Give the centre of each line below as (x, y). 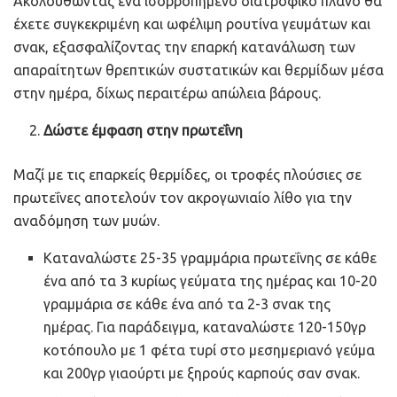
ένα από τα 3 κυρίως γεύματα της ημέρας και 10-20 (210, 280)
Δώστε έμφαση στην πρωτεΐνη (144, 130)
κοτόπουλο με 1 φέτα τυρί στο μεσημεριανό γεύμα (210, 350)
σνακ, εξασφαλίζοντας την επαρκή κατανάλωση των (184, 47)
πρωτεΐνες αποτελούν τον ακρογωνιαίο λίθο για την (183, 197)
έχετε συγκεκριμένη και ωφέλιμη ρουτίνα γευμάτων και (192, 23)
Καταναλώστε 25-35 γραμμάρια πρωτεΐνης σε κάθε (210, 257)
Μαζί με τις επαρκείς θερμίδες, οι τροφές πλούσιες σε (187, 174)
